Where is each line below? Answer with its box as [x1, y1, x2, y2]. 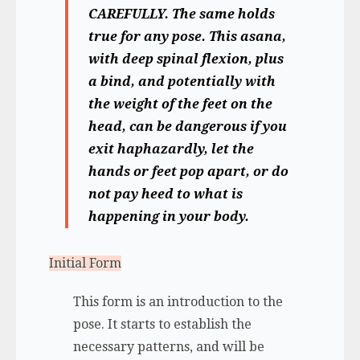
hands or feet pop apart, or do [88, 164, 288, 179]
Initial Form [48, 256, 121, 271]
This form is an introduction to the [72, 294, 283, 309]
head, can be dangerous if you [88, 119, 287, 134]
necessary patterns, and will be [72, 339, 264, 354]
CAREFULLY [88, 6, 165, 22]
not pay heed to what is [88, 186, 243, 202]
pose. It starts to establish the [72, 317, 252, 332]
